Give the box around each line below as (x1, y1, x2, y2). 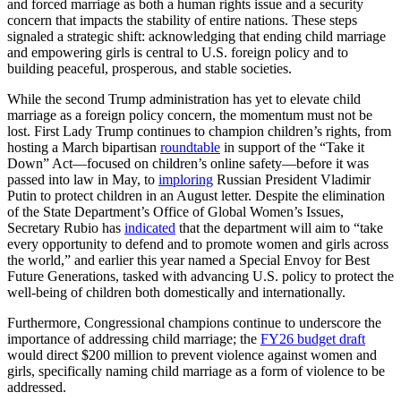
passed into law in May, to (7, 172, 158, 188)
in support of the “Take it (220, 140, 364, 156)
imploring (158, 172, 213, 188)
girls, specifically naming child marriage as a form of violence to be (7, 363, 385, 380)
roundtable (160, 140, 220, 156)
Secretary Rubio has (7, 220, 124, 236)
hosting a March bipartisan (7, 140, 160, 156)
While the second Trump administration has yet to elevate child (7, 91, 361, 107)
